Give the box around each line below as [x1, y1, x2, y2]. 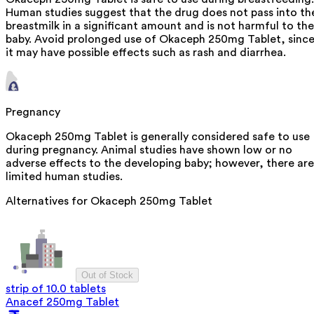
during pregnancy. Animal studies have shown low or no [6, 144, 292, 156]
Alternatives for [6, 196, 90, 207]
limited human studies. [6, 171, 123, 183]
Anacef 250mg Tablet [6, 296, 119, 308]
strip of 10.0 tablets [6, 283, 106, 295]
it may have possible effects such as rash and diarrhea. [6, 47, 286, 59]
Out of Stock [81, 270, 133, 281]
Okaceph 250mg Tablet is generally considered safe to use [6, 131, 310, 143]
